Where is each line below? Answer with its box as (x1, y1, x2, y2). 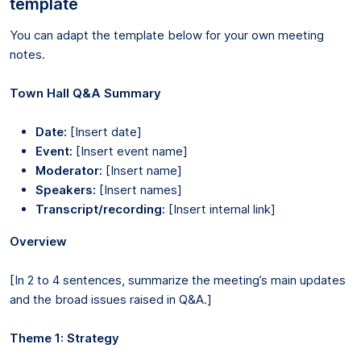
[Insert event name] (73, 143, 188, 159)
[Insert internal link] (165, 201, 276, 217)
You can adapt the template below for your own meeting (10, 27, 324, 43)
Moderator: (35, 162, 102, 178)
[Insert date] (67, 123, 142, 139)
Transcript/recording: (35, 201, 165, 217)
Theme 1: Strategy (10, 330, 119, 346)
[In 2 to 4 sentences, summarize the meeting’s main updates (10, 272, 346, 288)
